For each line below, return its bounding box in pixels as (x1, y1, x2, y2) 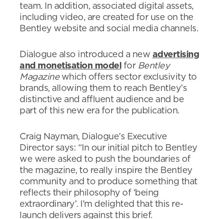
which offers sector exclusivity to (59, 73, 197, 82)
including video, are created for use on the (20, 13, 194, 22)
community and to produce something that (20, 177, 197, 186)
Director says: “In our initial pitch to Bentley (20, 144, 197, 153)
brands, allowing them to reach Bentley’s (20, 84, 187, 93)
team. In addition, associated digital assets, (20, 2, 194, 11)
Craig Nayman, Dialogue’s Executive (20, 132, 167, 141)
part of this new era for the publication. (20, 107, 179, 115)
